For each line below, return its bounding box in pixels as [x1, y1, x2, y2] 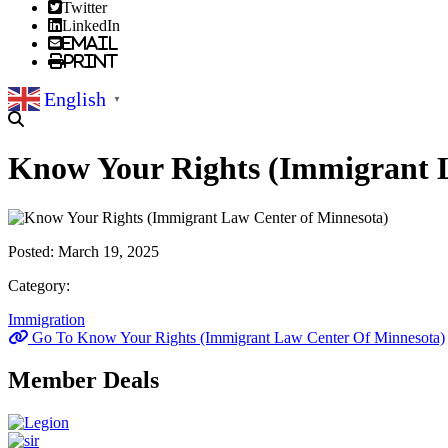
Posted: [8, 242, 58, 260]
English [44, 87, 106, 110]
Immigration [8, 310, 85, 328]
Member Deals [8, 366, 159, 393]
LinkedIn [62, 17, 120, 33]
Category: [8, 276, 70, 294]
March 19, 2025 [58, 242, 159, 260]
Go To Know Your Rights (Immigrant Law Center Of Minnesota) [28, 328, 445, 346]
